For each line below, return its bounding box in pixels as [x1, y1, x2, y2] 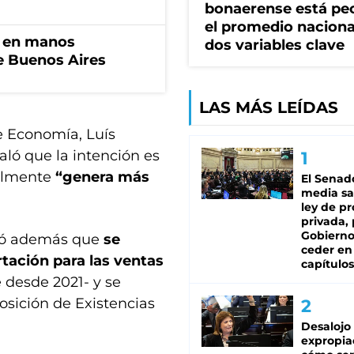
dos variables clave [205, 36, 345, 55]
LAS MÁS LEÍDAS [199, 98, 338, 118]
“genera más [51, 168, 149, 186]
